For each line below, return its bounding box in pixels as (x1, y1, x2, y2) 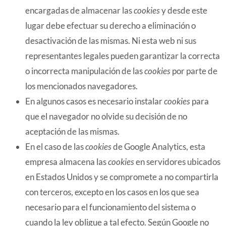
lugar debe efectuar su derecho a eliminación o (25, 20, 196, 31)
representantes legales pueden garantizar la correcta (25, 50, 220, 61)
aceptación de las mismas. (25, 126, 120, 137)
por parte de (171, 66, 217, 76)
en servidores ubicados (134, 156, 220, 167)
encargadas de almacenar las (25, 5, 134, 16)
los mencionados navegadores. (25, 81, 138, 91)
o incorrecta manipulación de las (25, 66, 144, 76)
